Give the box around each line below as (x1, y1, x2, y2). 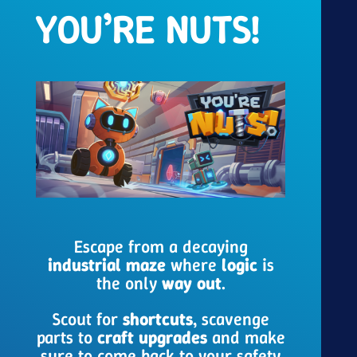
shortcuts (122, 308, 193, 331)
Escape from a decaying (73, 235, 248, 259)
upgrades (138, 326, 207, 350)
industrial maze (47, 253, 166, 277)
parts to (36, 326, 97, 350)
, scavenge (192, 308, 269, 331)
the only (96, 272, 162, 296)
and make (206, 326, 285, 350)
